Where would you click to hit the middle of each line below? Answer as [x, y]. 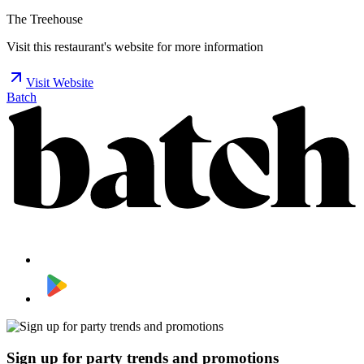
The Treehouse [45, 19]
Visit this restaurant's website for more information [135, 46]
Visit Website [60, 82]
